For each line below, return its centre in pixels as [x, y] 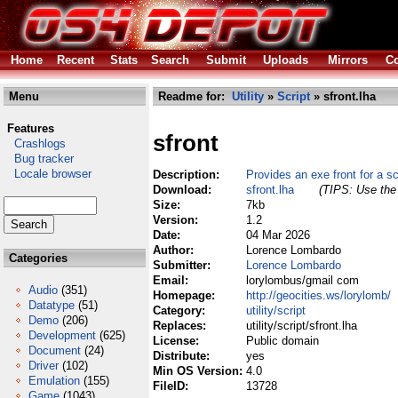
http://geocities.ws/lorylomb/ [318, 295]
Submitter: [183, 265]
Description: [188, 175]
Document [55, 350]
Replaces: [181, 326]
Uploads [286, 60]
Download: [184, 190]
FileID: [172, 386]
